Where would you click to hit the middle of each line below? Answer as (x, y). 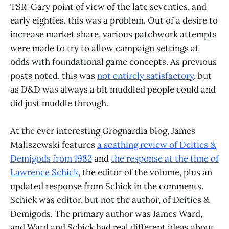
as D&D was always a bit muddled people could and (113, 89)
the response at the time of (165, 158)
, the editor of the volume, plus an (145, 172)
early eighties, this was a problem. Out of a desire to (114, 20)
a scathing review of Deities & (157, 144)
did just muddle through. (59, 103)
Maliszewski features (54, 144)
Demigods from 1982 (51, 158)
